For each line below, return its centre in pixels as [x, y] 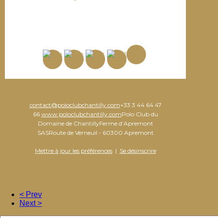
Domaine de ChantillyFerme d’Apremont [95, 123]
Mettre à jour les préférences [73, 150]
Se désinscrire [138, 150]
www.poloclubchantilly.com [81, 114]
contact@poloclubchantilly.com [75, 105]
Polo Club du [140, 114]
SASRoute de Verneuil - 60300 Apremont [95, 132]
